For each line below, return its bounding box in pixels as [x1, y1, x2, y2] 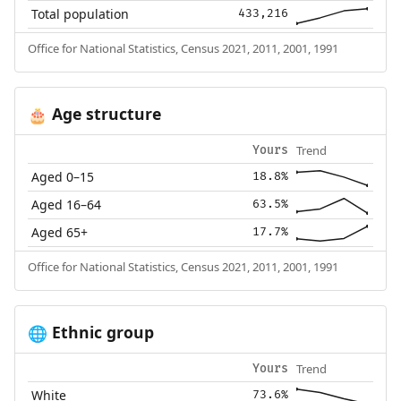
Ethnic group [47, 321, 154, 344]
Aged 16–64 [31, 196, 102, 214]
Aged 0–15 [31, 168, 95, 186]
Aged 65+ [31, 224, 89, 242]
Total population [31, 5, 130, 23]
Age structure [47, 103, 161, 125]
